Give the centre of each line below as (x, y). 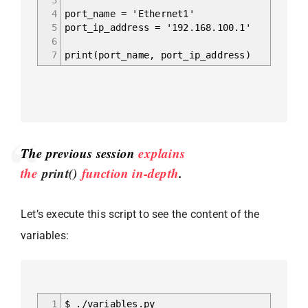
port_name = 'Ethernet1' (130, 13)
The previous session (80, 153)
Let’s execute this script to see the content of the (140, 214)
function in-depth (128, 173)
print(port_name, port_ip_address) (158, 55)
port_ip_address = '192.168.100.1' (158, 27)
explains (162, 153)
